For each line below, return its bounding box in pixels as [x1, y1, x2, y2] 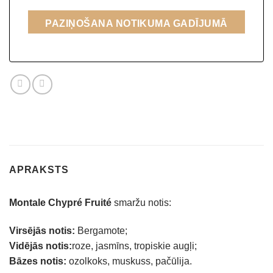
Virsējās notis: [9, 225, 75, 236]
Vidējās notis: [9, 240, 72, 251]
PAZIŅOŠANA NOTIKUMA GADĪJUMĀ [45, 18, 228, 29]
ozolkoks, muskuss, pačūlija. [66, 255, 192, 266]
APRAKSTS [9, 164, 69, 175]
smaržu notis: [112, 197, 171, 208]
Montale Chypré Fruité [9, 197, 112, 208]
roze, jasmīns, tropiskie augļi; [72, 240, 197, 251]
